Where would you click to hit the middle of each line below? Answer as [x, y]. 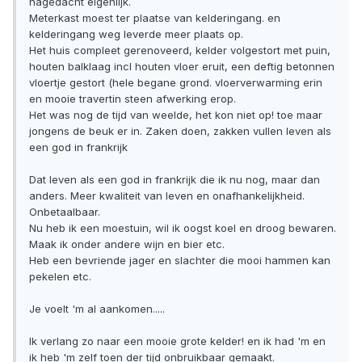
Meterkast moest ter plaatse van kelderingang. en [155, 18]
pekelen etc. [60, 277]
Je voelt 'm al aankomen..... [97, 309]
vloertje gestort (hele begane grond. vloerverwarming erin [176, 83]
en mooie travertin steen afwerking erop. [133, 99]
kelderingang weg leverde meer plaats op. [136, 34]
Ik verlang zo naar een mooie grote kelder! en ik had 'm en [177, 341]
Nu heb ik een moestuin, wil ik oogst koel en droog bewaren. [183, 228]
